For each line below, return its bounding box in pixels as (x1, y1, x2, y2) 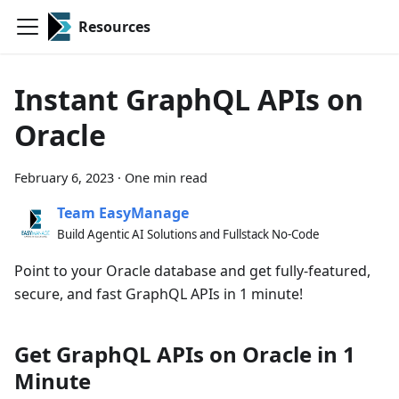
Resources (77, 17, 151, 37)
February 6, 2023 (14, 169, 114, 186)
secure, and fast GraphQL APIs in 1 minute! (14, 284, 303, 304)
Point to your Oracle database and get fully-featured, (14, 261, 370, 281)
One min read (125, 169, 208, 186)
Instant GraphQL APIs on (14, 80, 363, 118)
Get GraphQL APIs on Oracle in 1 (14, 339, 355, 369)
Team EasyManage (57, 202, 189, 223)
